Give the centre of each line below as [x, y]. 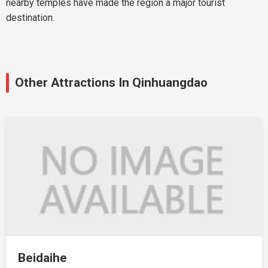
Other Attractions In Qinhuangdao [111, 83]
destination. [30, 18]
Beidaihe [42, 258]
